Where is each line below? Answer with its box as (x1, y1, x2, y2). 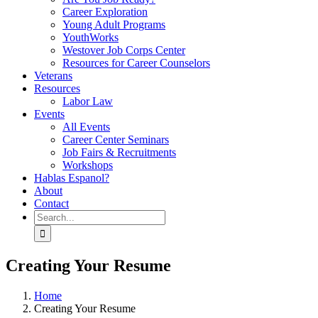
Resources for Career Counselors (62, 57, 210, 69)
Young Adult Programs (62, 18, 165, 31)
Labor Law (62, 95, 113, 107)
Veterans (34, 70, 72, 82)
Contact (34, 197, 69, 209)
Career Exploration (62, 6, 148, 18)
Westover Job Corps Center (62, 44, 185, 56)
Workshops (62, 159, 113, 171)
